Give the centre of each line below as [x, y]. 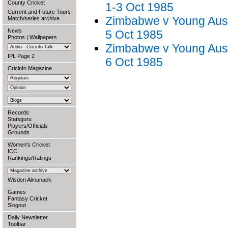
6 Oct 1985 [134, 62]
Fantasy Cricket [27, 198]
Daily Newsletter [28, 217]
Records [18, 112]
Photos [16, 37]
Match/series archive [34, 18]
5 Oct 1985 [134, 35]
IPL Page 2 [21, 56]
